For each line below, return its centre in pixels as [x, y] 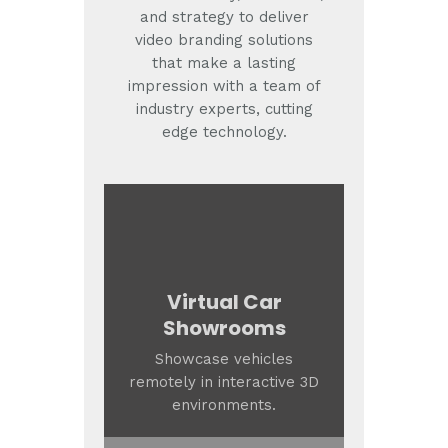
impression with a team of [224, 86]
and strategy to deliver [224, 17]
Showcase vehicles [224, 359]
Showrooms [224, 328]
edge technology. [224, 132]
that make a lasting [224, 63]
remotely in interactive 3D [224, 382]
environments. [224, 405]
